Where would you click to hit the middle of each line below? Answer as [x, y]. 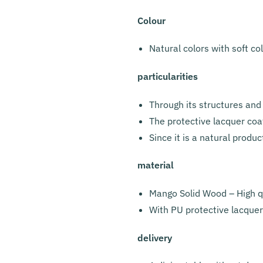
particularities [167, 76]
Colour [151, 20]
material [155, 165]
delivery [154, 237]
